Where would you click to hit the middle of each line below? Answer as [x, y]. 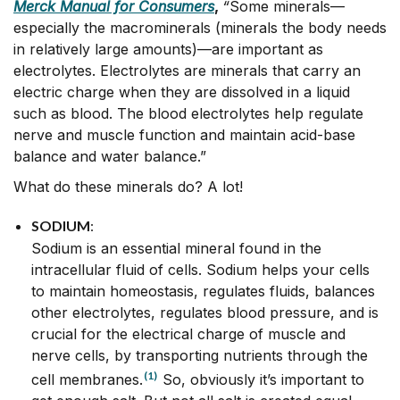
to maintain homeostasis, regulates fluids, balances [203, 291]
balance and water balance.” [110, 156]
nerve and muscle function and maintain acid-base [184, 135]
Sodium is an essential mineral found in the [176, 248]
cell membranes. [87, 379]
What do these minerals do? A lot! [128, 187]
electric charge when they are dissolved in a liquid [182, 92]
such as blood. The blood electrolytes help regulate [188, 113]
